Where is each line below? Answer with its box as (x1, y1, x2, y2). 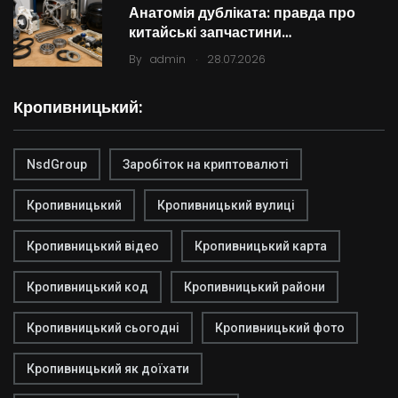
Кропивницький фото (215, 321, 345, 335)
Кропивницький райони (184, 280, 325, 294)
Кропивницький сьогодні (27, 321, 179, 335)
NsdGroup (27, 157, 87, 171)
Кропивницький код (27, 280, 148, 294)
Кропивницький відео (27, 239, 159, 253)
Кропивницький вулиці (157, 198, 295, 212)
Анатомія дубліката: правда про (129, 3, 355, 23)
